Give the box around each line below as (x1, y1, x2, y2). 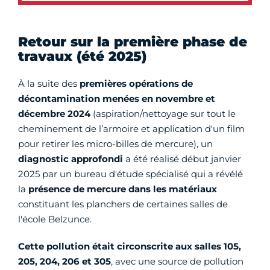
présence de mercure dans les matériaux (28, 183, 217, 195)
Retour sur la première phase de (18, 34, 247, 50)
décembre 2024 (18, 108, 90, 119)
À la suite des (18, 78, 80, 89)
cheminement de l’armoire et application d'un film (18, 123, 245, 134)
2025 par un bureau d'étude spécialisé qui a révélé (18, 168, 243, 180)
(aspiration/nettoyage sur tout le (90, 108, 236, 119)
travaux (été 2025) (18, 48, 146, 64)
